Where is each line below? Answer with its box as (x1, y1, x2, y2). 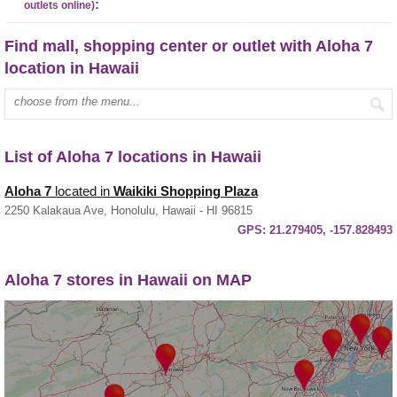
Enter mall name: (4, 89, 100, 104)
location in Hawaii (4, 58, 139, 77)
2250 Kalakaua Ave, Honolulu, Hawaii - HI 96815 (4, 203, 253, 217)
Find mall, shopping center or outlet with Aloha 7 (4, 36, 373, 55)
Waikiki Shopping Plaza (113, 183, 258, 198)
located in (51, 183, 113, 198)
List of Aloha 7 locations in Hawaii (4, 147, 261, 166)
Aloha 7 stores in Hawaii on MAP (4, 270, 252, 289)
